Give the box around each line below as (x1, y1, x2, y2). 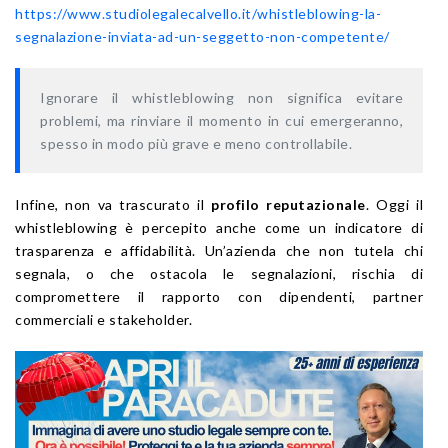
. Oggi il (365, 196, 423, 214)
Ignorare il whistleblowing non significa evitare (40, 89, 403, 107)
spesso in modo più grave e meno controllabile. (40, 135, 352, 153)
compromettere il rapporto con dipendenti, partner (15, 288, 423, 306)
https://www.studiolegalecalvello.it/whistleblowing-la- (15, 5, 381, 23)
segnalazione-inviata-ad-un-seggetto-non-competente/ (15, 28, 390, 46)
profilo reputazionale (211, 196, 366, 214)
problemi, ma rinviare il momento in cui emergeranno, (40, 112, 403, 130)
